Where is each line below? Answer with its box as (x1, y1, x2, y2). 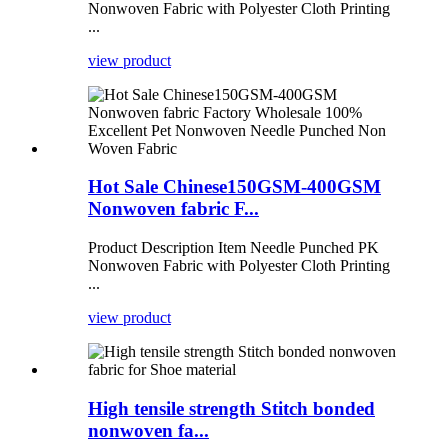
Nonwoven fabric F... (88, 198, 259, 220)
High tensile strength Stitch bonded (88, 397, 375, 419)
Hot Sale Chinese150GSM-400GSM (88, 176, 381, 198)
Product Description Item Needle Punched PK (88, 239, 379, 257)
